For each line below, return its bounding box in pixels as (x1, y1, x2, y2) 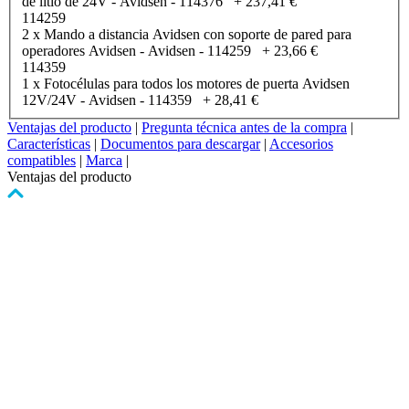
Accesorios (269, 136, 333, 152)
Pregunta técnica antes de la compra (142, 120, 347, 136)
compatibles (7, 152, 76, 169)
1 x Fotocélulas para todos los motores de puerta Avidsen (22, 76, 350, 92)
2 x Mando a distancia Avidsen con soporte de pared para (22, 26, 351, 43)
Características (7, 136, 90, 152)
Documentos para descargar (100, 136, 260, 152)
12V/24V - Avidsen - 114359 (22, 92, 192, 109)
